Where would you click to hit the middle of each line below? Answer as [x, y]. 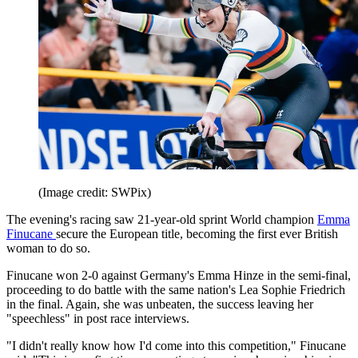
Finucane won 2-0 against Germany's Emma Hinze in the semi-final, [179, 276]
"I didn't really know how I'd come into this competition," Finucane [176, 346]
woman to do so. [48, 249]
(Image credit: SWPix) [95, 193]
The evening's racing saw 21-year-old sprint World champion [162, 220]
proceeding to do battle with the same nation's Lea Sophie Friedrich [176, 290]
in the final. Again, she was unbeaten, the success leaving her [160, 304]
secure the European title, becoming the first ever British [197, 234]
